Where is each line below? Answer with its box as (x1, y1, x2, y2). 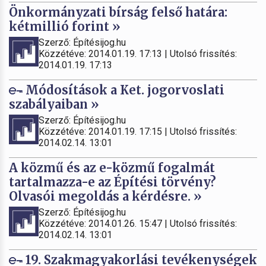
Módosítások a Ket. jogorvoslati (23, 82, 224, 97)
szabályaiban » (9, 96, 99, 112)
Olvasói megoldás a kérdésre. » (9, 188, 202, 204)
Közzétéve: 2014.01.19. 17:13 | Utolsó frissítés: (39, 47, 237, 59)
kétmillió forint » (9, 18, 121, 34)
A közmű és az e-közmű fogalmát (9, 160, 215, 175)
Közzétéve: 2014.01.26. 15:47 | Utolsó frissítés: (39, 217, 237, 229)
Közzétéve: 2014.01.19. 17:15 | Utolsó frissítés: (39, 125, 237, 137)
